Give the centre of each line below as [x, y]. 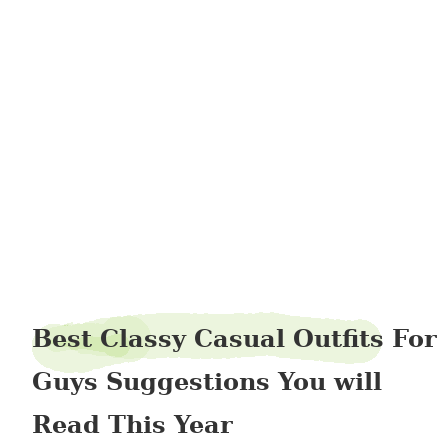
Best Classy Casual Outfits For [234, 338]
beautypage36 [248, 67]
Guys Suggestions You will [207, 381]
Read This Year [132, 424]
